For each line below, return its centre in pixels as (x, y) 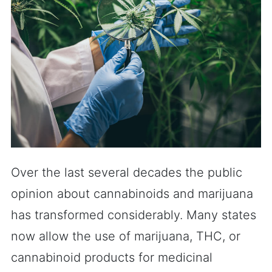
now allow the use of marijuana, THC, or (126, 236)
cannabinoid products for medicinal (112, 257)
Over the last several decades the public (127, 172)
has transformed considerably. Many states (134, 215)
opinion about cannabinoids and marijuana (132, 194)
